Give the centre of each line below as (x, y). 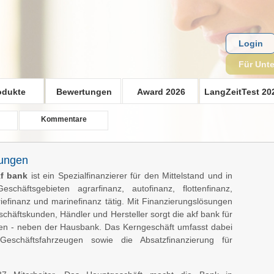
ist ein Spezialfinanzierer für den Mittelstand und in (130, 175)
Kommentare (64, 119)
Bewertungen (84, 92)
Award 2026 (161, 92)
